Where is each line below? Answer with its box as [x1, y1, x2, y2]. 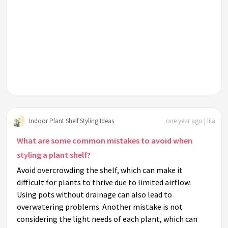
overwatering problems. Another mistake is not [17, 202, 183, 212]
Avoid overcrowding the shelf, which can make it [17, 165, 183, 176]
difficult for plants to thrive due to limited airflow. [17, 177, 191, 188]
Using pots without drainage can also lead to [17, 189, 172, 200]
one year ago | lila [166, 116, 215, 125]
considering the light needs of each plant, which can [17, 214, 197, 224]
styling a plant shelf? [17, 150, 91, 160]
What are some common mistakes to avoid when [17, 135, 192, 146]
